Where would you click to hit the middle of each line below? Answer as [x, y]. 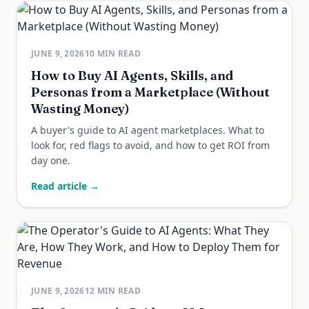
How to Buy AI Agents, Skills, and [132, 76]
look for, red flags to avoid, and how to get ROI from [150, 145]
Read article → [65, 186]
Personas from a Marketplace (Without [150, 92]
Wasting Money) [80, 109]
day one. [51, 160]
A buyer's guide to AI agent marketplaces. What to [148, 130]
